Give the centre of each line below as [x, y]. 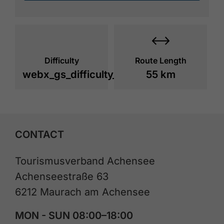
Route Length [160, 61]
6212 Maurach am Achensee [82, 192]
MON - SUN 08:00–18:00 [74, 215]
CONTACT [39, 134]
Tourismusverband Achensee [85, 161]
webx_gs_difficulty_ [70, 74]
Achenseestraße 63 [62, 176]
